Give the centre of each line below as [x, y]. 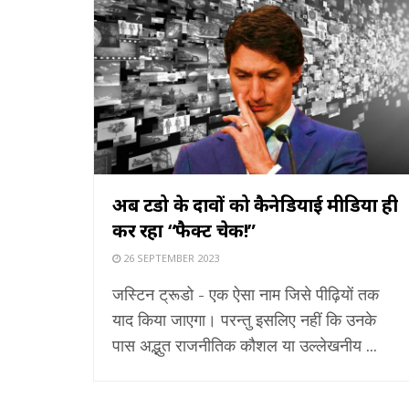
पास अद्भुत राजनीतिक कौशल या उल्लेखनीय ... [245, 345]
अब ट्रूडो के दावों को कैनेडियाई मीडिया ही [255, 204]
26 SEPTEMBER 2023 [170, 257]
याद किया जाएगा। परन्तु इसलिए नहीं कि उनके [244, 319]
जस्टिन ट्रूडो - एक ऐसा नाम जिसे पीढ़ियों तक [246, 294]
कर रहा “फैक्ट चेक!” [184, 230]
